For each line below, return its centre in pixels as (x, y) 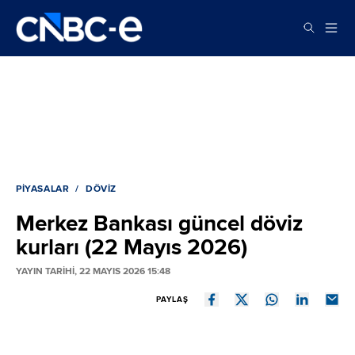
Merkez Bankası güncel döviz (159, 223)
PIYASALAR (43, 189)
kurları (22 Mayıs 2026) (132, 247)
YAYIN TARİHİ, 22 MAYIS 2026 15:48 (93, 271)
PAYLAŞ (172, 299)
